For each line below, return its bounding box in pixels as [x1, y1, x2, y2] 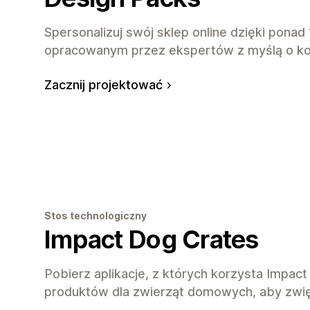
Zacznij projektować [44, 77, 163, 92]
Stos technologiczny [44, 210, 147, 222]
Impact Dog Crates [44, 224, 259, 255]
